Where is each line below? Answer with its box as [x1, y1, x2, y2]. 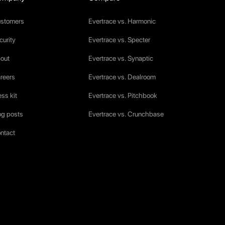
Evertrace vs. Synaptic [88, 54, 153, 62]
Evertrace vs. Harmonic [88, 17, 156, 25]
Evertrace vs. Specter [88, 35, 150, 44]
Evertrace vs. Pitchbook [88, 91, 157, 99]
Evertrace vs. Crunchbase [88, 109, 164, 118]
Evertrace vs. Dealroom [88, 72, 156, 81]
